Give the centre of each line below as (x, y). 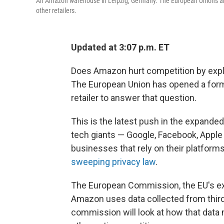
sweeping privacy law (113, 162)
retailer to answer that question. (134, 98)
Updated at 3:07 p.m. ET (120, 47)
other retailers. (56, 10)
